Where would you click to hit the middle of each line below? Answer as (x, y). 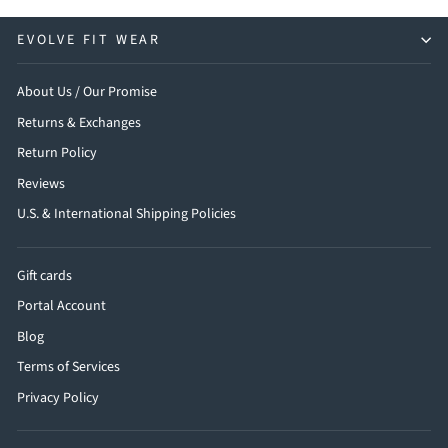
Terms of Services (68, 367)
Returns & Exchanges (79, 122)
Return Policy (57, 153)
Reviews (41, 183)
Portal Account (61, 306)
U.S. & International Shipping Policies (126, 214)
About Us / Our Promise (87, 92)
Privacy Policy (58, 397)
